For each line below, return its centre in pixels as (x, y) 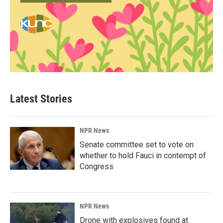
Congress (97, 167)
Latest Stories (41, 99)
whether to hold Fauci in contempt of (143, 156)
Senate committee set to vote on (137, 145)
